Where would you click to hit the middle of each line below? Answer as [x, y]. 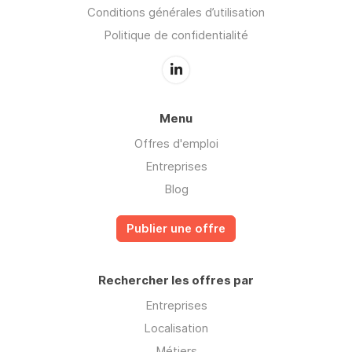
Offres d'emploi [176, 144]
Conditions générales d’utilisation [176, 13]
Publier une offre [176, 229]
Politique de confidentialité [176, 35]
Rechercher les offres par [176, 280]
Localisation [176, 328]
